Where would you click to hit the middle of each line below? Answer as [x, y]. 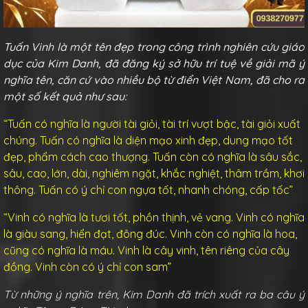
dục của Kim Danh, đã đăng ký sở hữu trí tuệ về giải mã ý [154, 63]
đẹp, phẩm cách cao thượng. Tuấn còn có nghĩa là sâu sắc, [153, 156]
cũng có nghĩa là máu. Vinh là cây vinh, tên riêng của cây [146, 250]
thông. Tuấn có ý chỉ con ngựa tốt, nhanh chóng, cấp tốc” [148, 189]
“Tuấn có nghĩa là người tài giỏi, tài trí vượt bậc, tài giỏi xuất [152, 123]
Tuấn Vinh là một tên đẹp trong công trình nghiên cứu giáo [154, 46]
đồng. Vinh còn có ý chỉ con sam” [87, 266]
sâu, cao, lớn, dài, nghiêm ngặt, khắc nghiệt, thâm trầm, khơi [154, 173]
